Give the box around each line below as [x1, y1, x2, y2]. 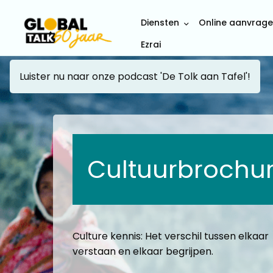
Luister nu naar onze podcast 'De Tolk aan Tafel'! [19, 69, 250, 84]
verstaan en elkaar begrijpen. [73, 244, 213, 258]
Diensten [141, 16, 180, 29]
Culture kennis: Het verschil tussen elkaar [73, 229, 269, 243]
